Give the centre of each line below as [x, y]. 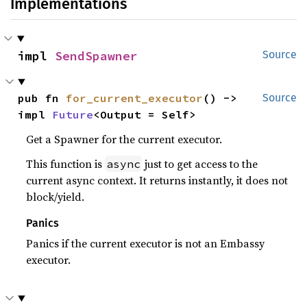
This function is [66, 164]
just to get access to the [200, 164]
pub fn [42, 98]
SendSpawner [96, 56]
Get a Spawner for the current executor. [124, 139]
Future [73, 114]
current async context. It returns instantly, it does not [157, 180]
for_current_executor [135, 98]
